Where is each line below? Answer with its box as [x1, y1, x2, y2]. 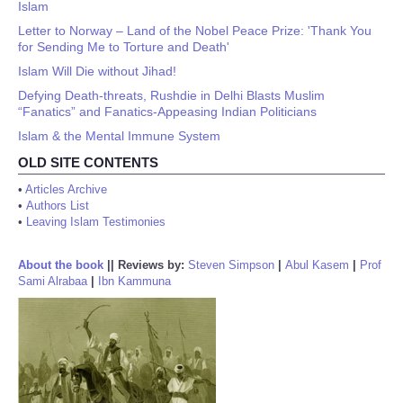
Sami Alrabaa [18, 274, 87, 288]
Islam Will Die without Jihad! [18, 64, 176, 78]
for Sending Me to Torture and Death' [18, 40, 229, 54]
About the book [18, 258, 103, 272]
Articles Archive [25, 183, 107, 196]
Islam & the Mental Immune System [18, 129, 220, 143]
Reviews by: [118, 258, 188, 272]
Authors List [26, 199, 89, 212]
